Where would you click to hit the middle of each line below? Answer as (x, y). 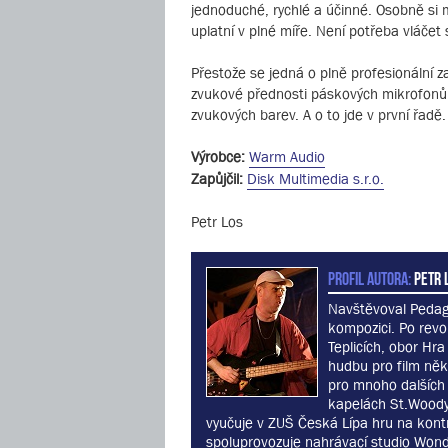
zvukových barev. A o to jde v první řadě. (318, 114)
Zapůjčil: (217, 178)
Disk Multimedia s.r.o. (315, 178)
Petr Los (217, 221)
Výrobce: (218, 156)
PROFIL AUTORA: (369, 277)
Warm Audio (287, 156)
